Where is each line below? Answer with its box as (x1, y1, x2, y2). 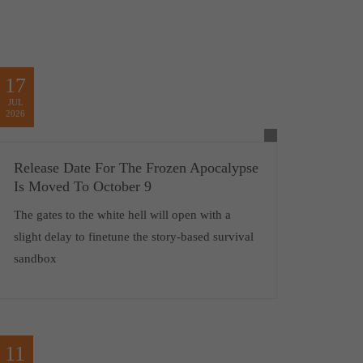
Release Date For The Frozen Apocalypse (13, 160, 258, 177)
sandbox (13, 252, 57, 266)
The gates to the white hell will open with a (13, 208, 231, 222)
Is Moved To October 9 (13, 178, 152, 195)
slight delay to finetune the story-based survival (13, 230, 254, 244)
